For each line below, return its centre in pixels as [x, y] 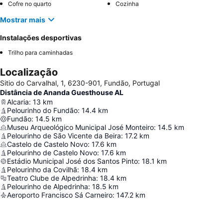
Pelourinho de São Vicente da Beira [64, 136]
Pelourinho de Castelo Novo [52, 153]
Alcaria [18, 102]
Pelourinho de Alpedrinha [48, 186]
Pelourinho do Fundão [42, 110]
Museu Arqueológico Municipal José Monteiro [80, 127]
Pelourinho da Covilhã [42, 169]
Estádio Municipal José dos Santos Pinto [72, 161]
